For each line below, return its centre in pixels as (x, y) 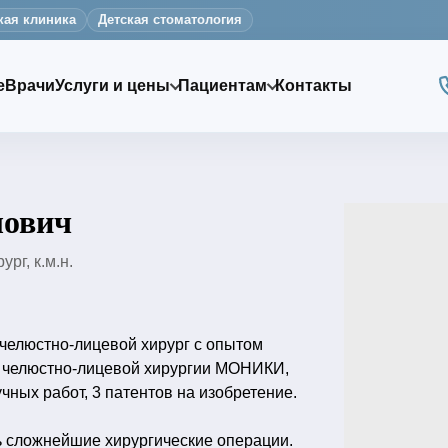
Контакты (313, 85)
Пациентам (222, 85)
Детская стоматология (170, 20)
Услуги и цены (112, 85)
